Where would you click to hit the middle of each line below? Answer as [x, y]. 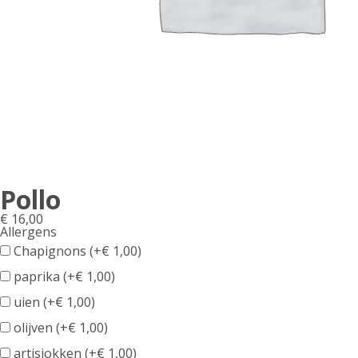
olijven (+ [39, 328]
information [212, 285]
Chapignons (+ [56, 251]
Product [191, 247]
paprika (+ [43, 276]
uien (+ [33, 302]
